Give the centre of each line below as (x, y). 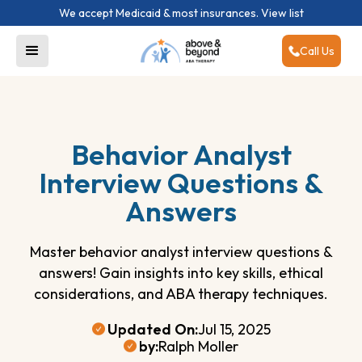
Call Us (317, 51)
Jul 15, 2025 (234, 329)
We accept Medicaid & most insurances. (160, 13)
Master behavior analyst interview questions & (181, 251)
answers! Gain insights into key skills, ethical (181, 272)
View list (282, 13)
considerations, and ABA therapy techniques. (181, 293)
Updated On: (152, 329)
